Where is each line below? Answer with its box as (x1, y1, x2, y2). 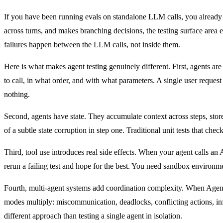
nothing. (4, 90, 30, 99)
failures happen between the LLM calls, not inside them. (4, 40, 180, 49)
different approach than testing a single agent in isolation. (4, 212, 182, 221)
